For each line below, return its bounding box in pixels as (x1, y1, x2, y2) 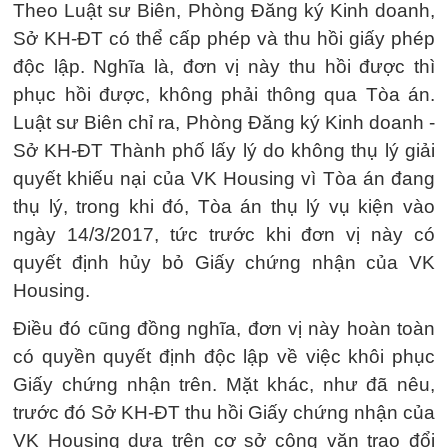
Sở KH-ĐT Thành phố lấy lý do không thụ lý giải (13, 139, 435, 161)
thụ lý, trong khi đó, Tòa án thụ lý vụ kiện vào (13, 195, 435, 217)
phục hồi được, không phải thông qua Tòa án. (13, 83, 435, 105)
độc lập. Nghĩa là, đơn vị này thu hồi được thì (13, 55, 435, 77)
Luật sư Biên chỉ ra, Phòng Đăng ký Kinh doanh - (13, 111, 435, 133)
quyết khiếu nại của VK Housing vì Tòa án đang (13, 167, 435, 189)
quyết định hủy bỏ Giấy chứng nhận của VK (13, 251, 435, 273)
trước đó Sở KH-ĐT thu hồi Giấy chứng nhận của (13, 401, 435, 423)
